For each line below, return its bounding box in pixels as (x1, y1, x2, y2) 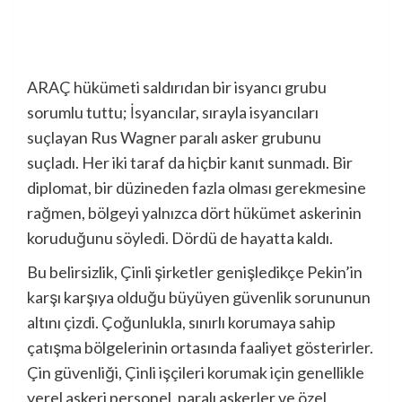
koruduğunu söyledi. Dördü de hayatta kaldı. (27, 228, 333, 249)
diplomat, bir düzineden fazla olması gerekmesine (27, 178, 366, 198)
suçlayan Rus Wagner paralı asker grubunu (27, 127, 321, 148)
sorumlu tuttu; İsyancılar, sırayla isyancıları (27, 102, 319, 123)
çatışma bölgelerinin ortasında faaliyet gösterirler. (27, 337, 373, 358)
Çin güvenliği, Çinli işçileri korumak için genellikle (27, 363, 364, 383)
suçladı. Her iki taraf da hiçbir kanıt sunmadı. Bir (27, 153, 353, 173)
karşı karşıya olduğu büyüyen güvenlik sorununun (27, 287, 371, 308)
